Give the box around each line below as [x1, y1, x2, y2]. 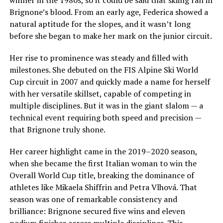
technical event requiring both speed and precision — [9, 112, 201, 123]
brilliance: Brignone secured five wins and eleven [9, 206, 185, 217]
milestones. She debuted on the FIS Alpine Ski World [9, 64, 198, 75]
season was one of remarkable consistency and [9, 194, 177, 205]
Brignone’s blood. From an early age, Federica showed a [9, 6, 208, 17]
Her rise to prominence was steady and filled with [9, 52, 188, 63]
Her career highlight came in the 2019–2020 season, [9, 146, 197, 157]
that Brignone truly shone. [9, 124, 106, 135]
